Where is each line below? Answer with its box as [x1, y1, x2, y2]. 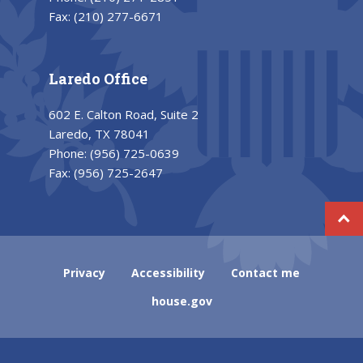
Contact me [231, 264, 300, 280]
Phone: [49, 144, 90, 161]
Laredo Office [49, 68, 147, 88]
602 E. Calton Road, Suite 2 [49, 105, 199, 122]
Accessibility [131, 264, 205, 280]
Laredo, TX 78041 [49, 125, 150, 142]
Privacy [63, 264, 105, 280]
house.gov [151, 293, 212, 309]
